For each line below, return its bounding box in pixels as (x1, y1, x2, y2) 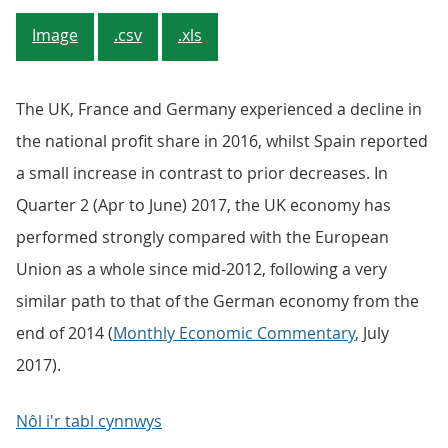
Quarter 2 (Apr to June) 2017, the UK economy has (16, 194, 391, 216)
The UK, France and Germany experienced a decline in (16, 98, 422, 120)
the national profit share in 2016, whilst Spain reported (16, 130, 428, 152)
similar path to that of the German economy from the (16, 290, 419, 312)
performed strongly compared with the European (16, 226, 389, 248)
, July (355, 322, 389, 344)
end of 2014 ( (16, 322, 113, 344)
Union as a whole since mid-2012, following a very (16, 258, 387, 280)
